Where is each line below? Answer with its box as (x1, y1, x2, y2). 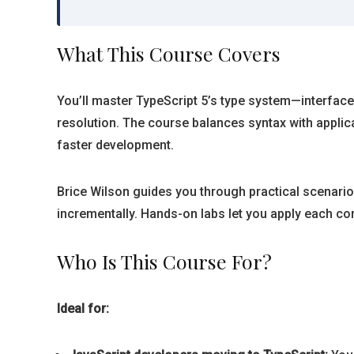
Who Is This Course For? (57, 248, 272, 274)
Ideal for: (57, 301, 109, 316)
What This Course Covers (57, 40, 281, 66)
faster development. (57, 137, 174, 153)
